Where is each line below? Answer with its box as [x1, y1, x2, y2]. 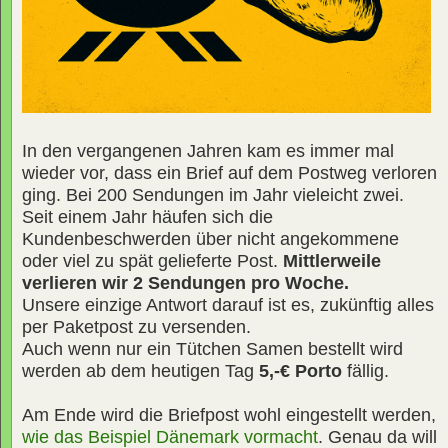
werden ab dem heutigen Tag [22, 360, 259, 381]
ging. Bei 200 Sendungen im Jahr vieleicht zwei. [22, 184, 404, 205]
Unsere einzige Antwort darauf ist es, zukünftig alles [22, 294, 434, 315]
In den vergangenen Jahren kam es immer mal [22, 140, 394, 161]
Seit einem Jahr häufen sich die [22, 206, 273, 227]
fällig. [342, 360, 389, 381]
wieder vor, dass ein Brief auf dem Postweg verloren [22, 162, 437, 183]
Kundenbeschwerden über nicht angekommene [22, 228, 399, 249]
